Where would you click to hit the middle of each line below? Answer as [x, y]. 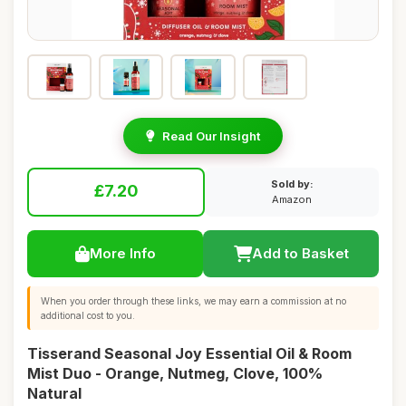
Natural [54, 393]
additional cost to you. [88, 315]
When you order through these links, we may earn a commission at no [193, 301]
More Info [122, 253]
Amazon [292, 199]
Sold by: [292, 184]
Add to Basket [300, 253]
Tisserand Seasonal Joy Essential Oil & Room [189, 353]
